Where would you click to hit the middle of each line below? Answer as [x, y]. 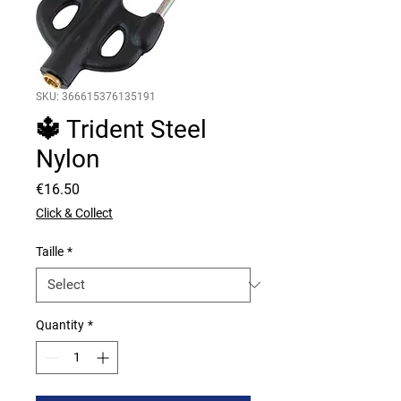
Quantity [60, 324]
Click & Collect [74, 213]
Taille [50, 251]
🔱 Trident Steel [121, 129]
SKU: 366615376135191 [96, 96]
